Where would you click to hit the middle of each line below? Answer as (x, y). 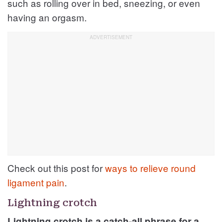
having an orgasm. (47, 17)
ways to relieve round (150, 167)
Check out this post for (56, 167)
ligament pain (36, 182)
